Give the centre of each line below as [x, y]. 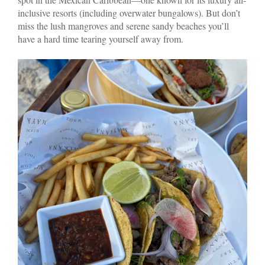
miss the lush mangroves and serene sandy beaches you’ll [123, 25]
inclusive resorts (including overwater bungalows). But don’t [129, 12]
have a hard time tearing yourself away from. [101, 38]
